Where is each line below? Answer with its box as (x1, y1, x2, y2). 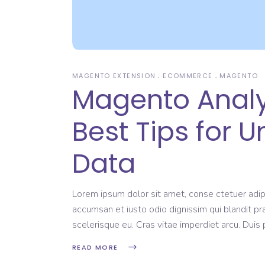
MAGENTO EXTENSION (72, 70, 156, 80)
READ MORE (72, 243, 118, 253)
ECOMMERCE (163, 70, 213, 80)
